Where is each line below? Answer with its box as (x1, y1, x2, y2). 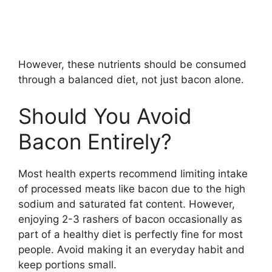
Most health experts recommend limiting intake (18, 167, 248, 180)
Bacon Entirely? (18, 128, 172, 154)
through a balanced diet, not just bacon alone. (18, 73, 244, 86)
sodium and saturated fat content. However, (18, 197, 235, 210)
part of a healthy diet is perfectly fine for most (18, 228, 243, 240)
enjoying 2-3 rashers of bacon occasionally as (18, 212, 242, 225)
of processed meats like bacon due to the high (18, 182, 245, 195)
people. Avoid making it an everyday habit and (18, 243, 245, 256)
